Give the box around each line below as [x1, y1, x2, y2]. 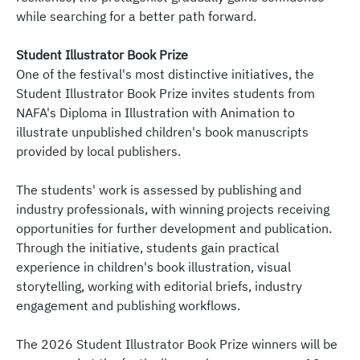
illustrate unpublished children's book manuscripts [16, 124, 309, 141]
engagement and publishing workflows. [16, 297, 240, 314]
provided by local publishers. [16, 143, 181, 160]
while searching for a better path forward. [16, 8, 256, 25]
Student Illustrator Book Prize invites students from [16, 85, 315, 102]
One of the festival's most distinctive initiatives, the [16, 66, 314, 83]
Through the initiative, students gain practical [16, 239, 279, 256]
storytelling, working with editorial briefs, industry [16, 278, 302, 295]
